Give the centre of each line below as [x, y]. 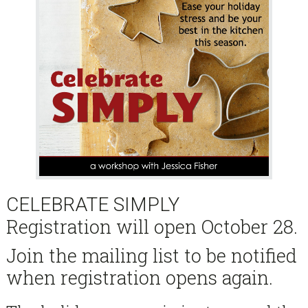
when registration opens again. [139, 278]
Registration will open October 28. [152, 227]
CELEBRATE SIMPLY [92, 205]
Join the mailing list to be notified [151, 256]
